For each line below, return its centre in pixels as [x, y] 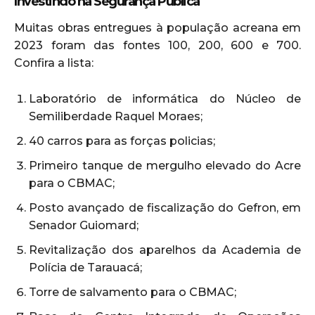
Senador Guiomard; [84, 225]
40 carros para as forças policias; [122, 141]
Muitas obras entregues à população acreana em [157, 27]
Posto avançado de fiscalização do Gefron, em [165, 207]
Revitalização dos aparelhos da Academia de [165, 250]
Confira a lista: [54, 63]
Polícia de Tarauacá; [85, 267]
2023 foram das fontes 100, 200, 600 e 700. [157, 45]
